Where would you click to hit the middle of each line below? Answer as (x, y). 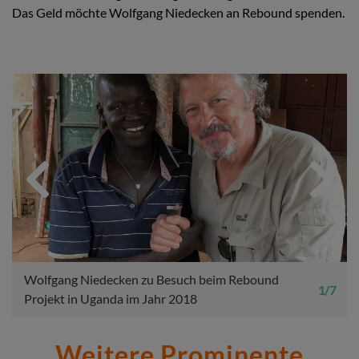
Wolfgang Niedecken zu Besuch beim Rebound (151, 280)
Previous (52, 179)
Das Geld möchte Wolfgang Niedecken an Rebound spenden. (178, 13)
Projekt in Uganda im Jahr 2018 (111, 299)
